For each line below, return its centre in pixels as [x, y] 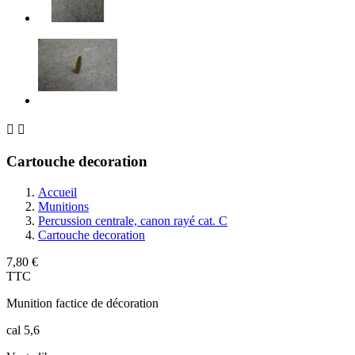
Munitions [63, 206]
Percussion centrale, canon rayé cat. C [133, 220]
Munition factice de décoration [82, 303]
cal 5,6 [23, 330]
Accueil [57, 192]
